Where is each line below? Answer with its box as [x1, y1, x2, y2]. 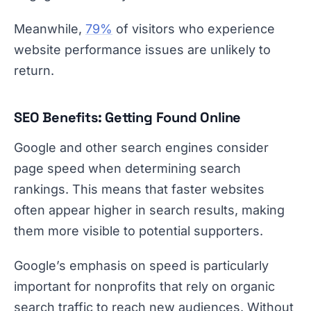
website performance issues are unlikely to [14, 42, 271, 57]
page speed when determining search [14, 161, 241, 176]
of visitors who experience [112, 22, 275, 36]
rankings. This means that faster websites [14, 182, 264, 196]
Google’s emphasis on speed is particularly [14, 258, 269, 273]
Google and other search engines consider [14, 140, 269, 155]
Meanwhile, [14, 22, 85, 36]
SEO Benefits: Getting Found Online [14, 108, 242, 126]
